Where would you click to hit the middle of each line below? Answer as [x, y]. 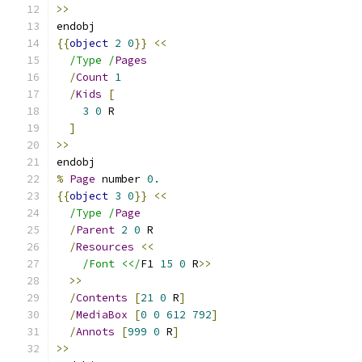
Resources [105, 247]
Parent [95, 230]
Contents [102, 298]
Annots [95, 332]
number [121, 179]
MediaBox [102, 315]
